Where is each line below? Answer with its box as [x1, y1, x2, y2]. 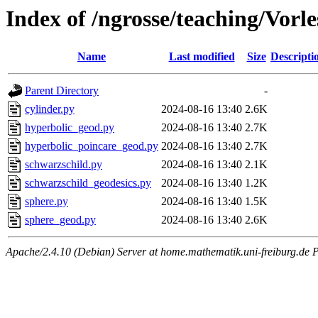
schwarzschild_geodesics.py [25, 177, 151, 190]
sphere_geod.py [25, 214, 96, 226]
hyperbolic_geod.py [25, 121, 114, 134]
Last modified [168, 50, 235, 63]
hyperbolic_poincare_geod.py [25, 140, 158, 153]
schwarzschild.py [25, 158, 102, 171]
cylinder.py [25, 103, 75, 116]
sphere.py [25, 195, 68, 208]
